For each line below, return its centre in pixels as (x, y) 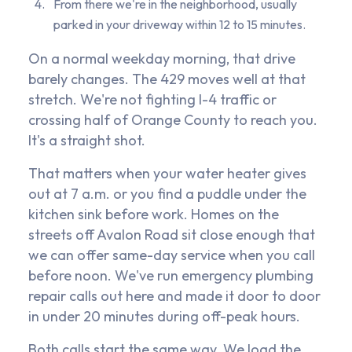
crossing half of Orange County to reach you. (173, 120)
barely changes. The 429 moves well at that (167, 79)
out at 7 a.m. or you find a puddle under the (167, 194)
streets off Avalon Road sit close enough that (172, 235)
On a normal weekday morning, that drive (162, 59)
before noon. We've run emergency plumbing (171, 276)
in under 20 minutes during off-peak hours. (164, 317)
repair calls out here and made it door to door (174, 296)
